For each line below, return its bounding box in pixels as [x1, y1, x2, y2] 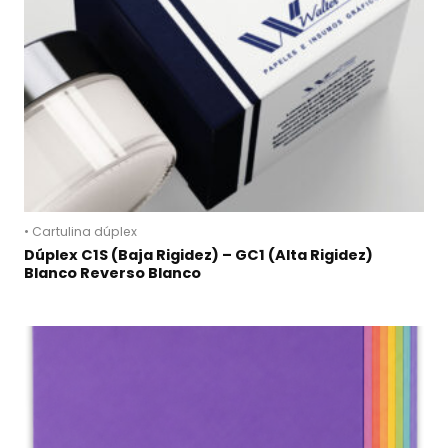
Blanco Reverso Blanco [24, 262, 201, 283]
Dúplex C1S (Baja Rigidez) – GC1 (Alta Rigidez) [24, 244, 373, 265]
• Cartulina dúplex [24, 222, 137, 240]
